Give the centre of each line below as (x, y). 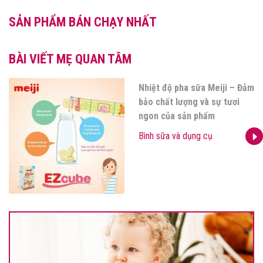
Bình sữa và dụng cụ (176, 136)
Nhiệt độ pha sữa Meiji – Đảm (196, 88)
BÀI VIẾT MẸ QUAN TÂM (70, 59)
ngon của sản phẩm (177, 116)
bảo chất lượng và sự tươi (189, 102)
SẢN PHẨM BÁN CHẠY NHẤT (83, 22)
